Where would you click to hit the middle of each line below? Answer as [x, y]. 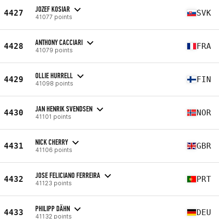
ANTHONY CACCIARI [59, 42]
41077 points [54, 17]
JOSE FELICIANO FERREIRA [68, 175]
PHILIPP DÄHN [53, 208]
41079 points [54, 50]
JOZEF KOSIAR [53, 9]
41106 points [54, 150]
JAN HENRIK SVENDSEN [64, 109]
